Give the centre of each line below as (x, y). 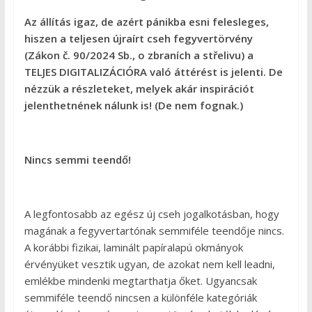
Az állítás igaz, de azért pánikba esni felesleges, (146, 22)
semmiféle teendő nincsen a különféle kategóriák (140, 298)
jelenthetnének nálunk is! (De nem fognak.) (133, 106)
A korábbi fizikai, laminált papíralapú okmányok (133, 248)
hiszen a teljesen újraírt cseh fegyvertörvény (138, 39)
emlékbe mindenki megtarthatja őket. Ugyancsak (140, 281)
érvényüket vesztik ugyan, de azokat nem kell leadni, (149, 264)
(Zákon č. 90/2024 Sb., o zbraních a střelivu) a (139, 55)
